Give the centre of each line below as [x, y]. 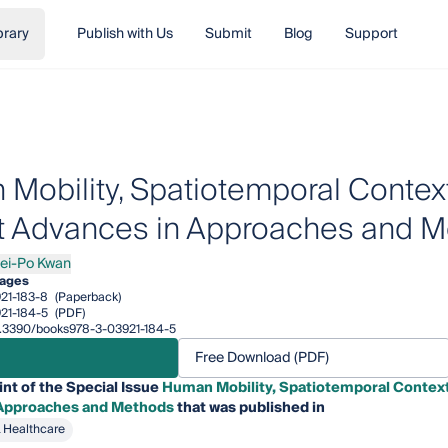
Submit [228, 34]
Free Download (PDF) [261, 358]
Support [371, 34]
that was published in [249, 408]
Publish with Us [124, 34]
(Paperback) [86, 297]
